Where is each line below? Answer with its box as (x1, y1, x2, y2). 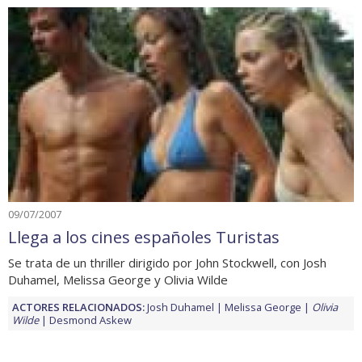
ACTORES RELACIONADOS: (12, 299, 145, 314)
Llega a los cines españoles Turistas (8, 225, 280, 248)
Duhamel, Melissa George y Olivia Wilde (8, 271, 228, 288)
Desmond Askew (49, 312, 132, 327)
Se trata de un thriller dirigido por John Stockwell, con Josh (8, 254, 326, 271)
